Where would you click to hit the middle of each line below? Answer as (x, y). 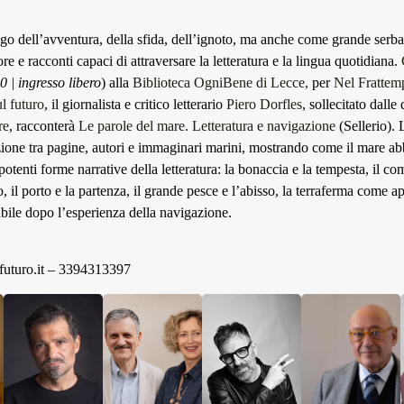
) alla (117, 83)
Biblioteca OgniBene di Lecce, (220, 83)
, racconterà (44, 126)
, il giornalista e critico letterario (135, 104)
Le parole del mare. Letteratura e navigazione (207, 126)
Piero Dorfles (264, 104)
